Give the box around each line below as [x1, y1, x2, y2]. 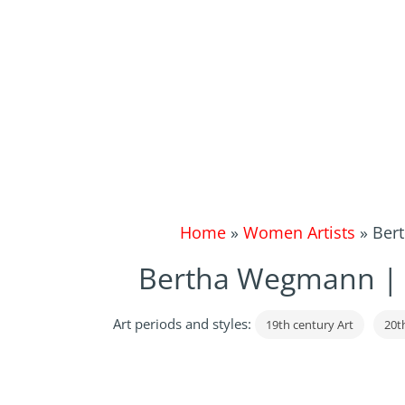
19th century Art [265, 316, 353, 333]
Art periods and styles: [112, 315, 255, 333]
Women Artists [242, 221, 355, 243]
